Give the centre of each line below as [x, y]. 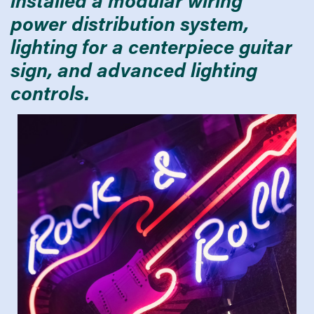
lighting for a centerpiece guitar [151, 46]
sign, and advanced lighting [134, 69]
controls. [50, 93]
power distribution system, [130, 23]
